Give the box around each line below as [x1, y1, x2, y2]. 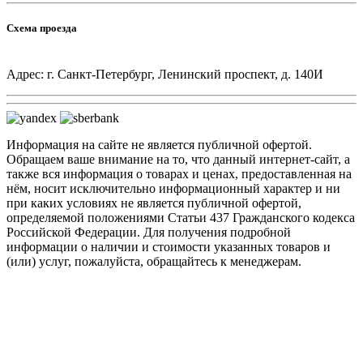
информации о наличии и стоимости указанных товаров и [6, 240, 331, 254]
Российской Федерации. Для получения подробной [6, 225, 291, 240]
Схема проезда [6, 22, 77, 35]
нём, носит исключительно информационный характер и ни [6, 181, 340, 196]
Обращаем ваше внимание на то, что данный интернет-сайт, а [6, 152, 350, 167]
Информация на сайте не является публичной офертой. [6, 138, 312, 152]
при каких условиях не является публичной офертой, [6, 196, 301, 211]
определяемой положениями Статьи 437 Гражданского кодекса [6, 211, 355, 225]
